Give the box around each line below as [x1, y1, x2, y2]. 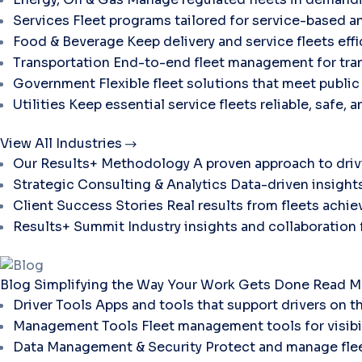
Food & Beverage [13, 32, 124, 50]
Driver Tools [13, 296, 92, 314]
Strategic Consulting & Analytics [13, 175, 227, 193]
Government [13, 74, 95, 92]
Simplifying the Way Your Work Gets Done [34, 276, 313, 293]
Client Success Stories [13, 196, 163, 214]
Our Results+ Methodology [13, 154, 190, 172]
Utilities [13, 95, 65, 113]
